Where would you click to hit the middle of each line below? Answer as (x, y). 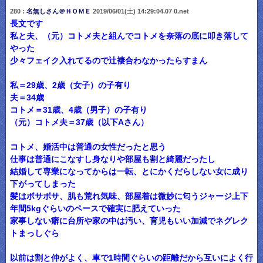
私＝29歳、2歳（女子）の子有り (70, 85)
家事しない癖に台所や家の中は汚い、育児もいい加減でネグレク (129, 221)
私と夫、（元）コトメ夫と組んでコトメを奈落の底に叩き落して (129, 36)
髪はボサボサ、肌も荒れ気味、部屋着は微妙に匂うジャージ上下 (129, 196)
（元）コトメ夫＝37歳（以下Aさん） (79, 122)
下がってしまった (43, 184)
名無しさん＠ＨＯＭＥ (58, 11)
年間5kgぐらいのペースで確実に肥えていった (95, 208)
